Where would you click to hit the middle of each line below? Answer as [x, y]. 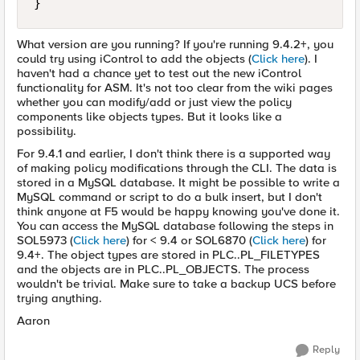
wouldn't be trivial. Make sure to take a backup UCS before [176, 284]
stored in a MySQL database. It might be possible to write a [178, 182]
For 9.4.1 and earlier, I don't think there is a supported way [174, 153]
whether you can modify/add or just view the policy [154, 102]
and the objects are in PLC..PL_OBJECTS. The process [163, 269]
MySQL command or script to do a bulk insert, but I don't [170, 197]
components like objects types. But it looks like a [149, 117]
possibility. [47, 131]
